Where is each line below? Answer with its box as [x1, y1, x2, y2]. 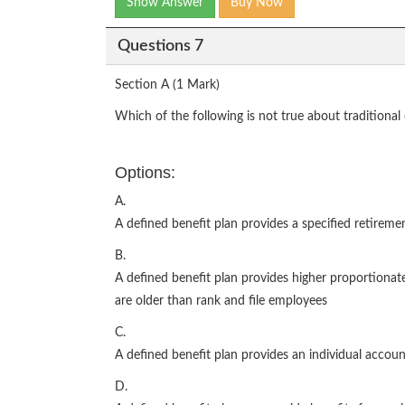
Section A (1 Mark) [115, 79, 220, 91]
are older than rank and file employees [115, 295, 327, 307]
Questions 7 [117, 37, 203, 54]
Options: [115, 164, 175, 182]
